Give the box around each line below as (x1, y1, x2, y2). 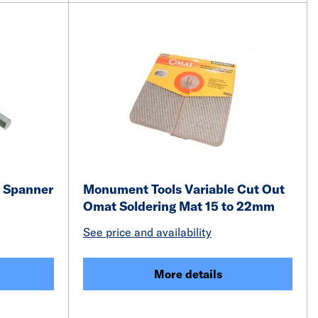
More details (153, 267, 222, 281)
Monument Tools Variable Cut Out (83, 181, 285, 197)
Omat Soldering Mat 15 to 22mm (83, 198, 275, 214)
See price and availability (83, 225, 212, 239)
